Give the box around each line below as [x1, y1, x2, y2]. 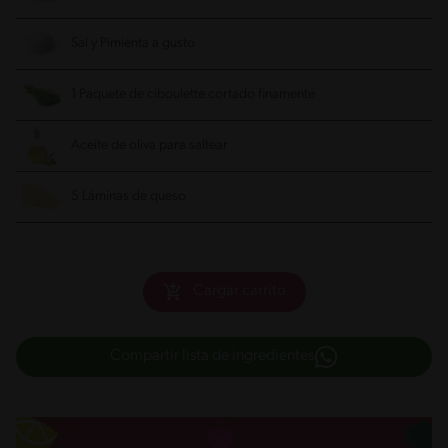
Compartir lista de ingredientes [110, 348, 314, 365]
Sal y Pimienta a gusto [71, 35, 195, 51]
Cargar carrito [192, 283, 286, 300]
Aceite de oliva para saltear [71, 137, 228, 153]
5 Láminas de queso [71, 188, 186, 204]
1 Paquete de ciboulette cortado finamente [71, 86, 315, 102]
